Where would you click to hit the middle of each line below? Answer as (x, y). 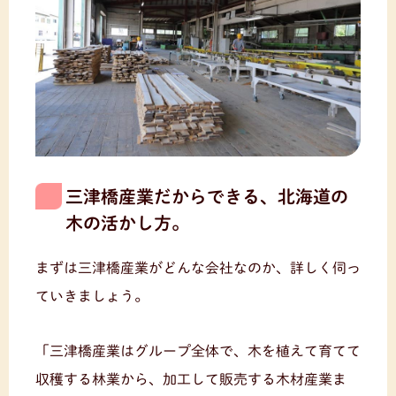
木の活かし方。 (127, 222)
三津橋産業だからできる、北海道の (207, 196)
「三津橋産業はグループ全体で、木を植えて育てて (198, 350)
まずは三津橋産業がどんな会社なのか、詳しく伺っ (198, 267)
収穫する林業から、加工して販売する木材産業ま (191, 379)
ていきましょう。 (92, 296)
